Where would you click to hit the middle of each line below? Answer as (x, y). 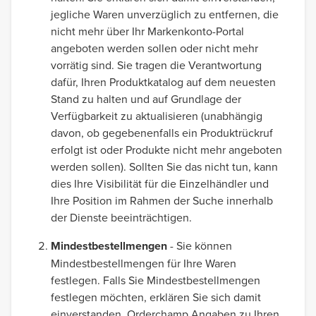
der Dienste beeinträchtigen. (123, 217)
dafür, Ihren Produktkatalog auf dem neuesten (163, 82)
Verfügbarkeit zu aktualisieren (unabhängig (157, 116)
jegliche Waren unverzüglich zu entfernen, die (165, 14)
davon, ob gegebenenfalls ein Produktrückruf (162, 133)
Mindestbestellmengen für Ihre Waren (144, 263)
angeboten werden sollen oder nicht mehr (154, 48)
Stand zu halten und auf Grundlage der (146, 99)
